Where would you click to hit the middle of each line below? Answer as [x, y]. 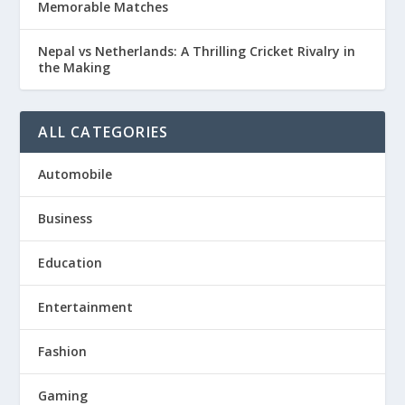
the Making [75, 68]
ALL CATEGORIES [104, 132]
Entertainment [86, 307]
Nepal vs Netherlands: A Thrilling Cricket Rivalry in [197, 52]
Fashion [63, 352]
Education [71, 263]
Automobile [75, 174]
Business [66, 219]
